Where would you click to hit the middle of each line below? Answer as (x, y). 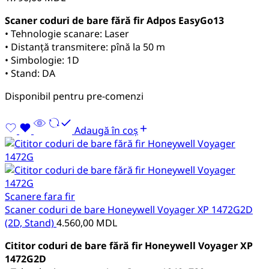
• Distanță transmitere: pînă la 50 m (85, 47)
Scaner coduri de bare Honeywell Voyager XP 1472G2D (129, 209)
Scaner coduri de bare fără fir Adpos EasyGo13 (114, 20)
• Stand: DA (30, 73)
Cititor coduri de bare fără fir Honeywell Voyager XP (129, 245)
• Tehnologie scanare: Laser (67, 33)
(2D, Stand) (31, 222)
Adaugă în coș (106, 130)
